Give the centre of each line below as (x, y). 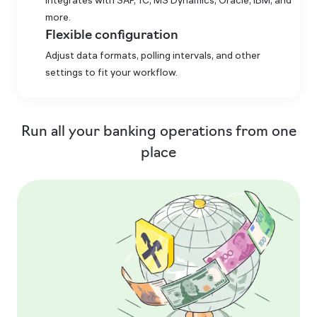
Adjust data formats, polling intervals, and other (153, 55)
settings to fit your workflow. (111, 72)
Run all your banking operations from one (158, 131)
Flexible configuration (112, 36)
